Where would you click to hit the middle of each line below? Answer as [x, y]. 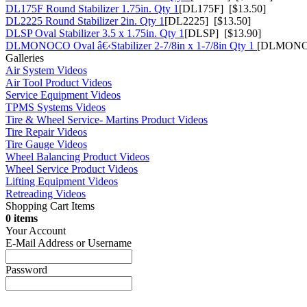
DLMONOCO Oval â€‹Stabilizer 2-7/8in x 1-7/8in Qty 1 [131, 45]
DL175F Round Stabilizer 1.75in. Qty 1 [92, 8]
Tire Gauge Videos [46, 144]
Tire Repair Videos [46, 132]
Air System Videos [46, 70]
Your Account [36, 230]
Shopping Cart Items [50, 206]
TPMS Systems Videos [56, 107]
